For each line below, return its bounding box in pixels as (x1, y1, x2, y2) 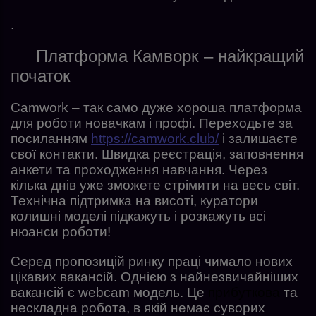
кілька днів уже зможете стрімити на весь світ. (11, 177, 300, 193)
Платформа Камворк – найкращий (36, 46, 304, 66)
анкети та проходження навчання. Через (11, 162, 267, 177)
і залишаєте (219, 130, 298, 146)
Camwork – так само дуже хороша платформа (11, 99, 302, 115)
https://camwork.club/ (91, 130, 219, 146)
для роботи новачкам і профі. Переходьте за (11, 115, 293, 130)
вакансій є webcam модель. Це (11, 284, 208, 300)
